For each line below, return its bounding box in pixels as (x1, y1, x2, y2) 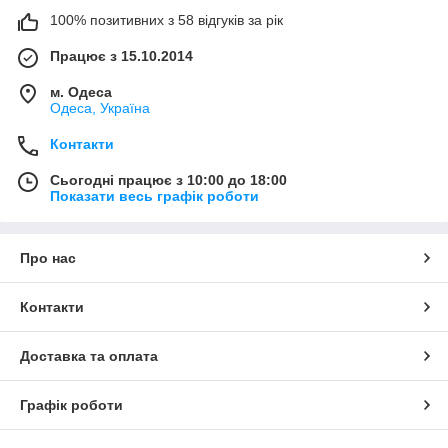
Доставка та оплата (20, 348, 158, 365)
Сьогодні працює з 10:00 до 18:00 (50, 172, 287, 189)
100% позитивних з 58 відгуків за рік (50, 12, 283, 29)
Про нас (20, 250, 76, 267)
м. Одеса (50, 84, 112, 101)
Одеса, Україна (50, 100, 150, 117)
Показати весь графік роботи (50, 188, 259, 205)
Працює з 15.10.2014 (50, 48, 193, 65)
